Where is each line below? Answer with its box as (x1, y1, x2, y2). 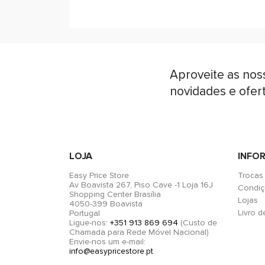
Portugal (69, 208, 100, 218)
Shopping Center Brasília (69, 189, 161, 199)
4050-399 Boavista (69, 199, 143, 209)
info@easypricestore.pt (69, 246, 153, 256)
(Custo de (178, 218, 217, 228)
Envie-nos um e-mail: (69, 237, 146, 247)
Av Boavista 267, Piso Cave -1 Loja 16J (69, 180, 213, 190)
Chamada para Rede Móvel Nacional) (69, 227, 209, 237)
